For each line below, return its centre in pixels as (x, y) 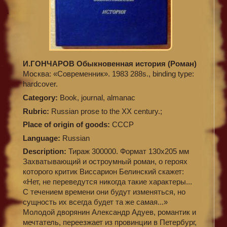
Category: (41, 97)
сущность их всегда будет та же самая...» (95, 202)
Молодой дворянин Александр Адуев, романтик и (109, 212)
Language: (43, 138)
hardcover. (40, 84)
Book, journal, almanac (98, 97)
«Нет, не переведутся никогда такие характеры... (107, 182)
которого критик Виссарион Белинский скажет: (103, 172)
